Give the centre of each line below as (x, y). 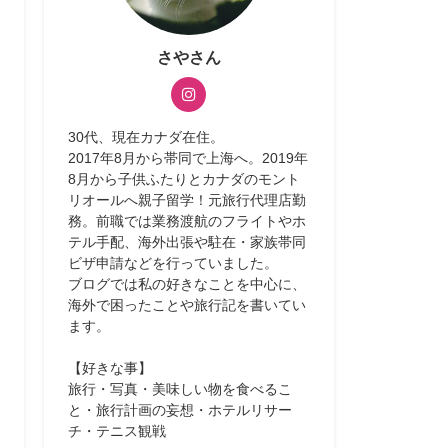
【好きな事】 (110, 368)
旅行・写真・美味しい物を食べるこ (180, 389)
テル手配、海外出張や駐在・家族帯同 (187, 242)
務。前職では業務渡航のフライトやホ (187, 221)
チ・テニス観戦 (117, 431)
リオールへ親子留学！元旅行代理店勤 (187, 200)
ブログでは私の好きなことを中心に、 (187, 284)
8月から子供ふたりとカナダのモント (184, 179)
